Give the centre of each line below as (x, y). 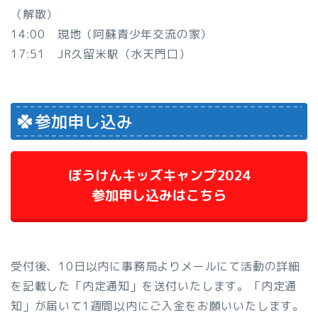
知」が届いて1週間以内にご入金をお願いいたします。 (158, 306)
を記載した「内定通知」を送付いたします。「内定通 (154, 286)
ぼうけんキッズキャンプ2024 (159, 175)
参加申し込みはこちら (159, 194)
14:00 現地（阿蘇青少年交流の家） (112, 34)
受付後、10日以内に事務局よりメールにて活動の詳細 (155, 266)
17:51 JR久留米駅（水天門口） (101, 54)
